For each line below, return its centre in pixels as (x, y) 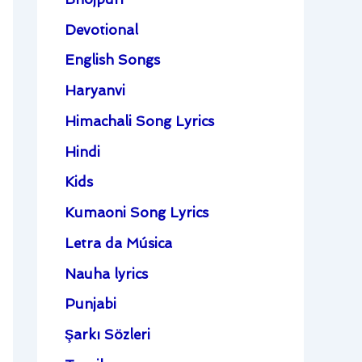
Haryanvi (95, 91)
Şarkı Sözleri (107, 335)
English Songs (112, 60)
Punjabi (90, 304)
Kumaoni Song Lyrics (137, 213)
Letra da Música (118, 243)
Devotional (101, 29)
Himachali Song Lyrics (139, 121)
